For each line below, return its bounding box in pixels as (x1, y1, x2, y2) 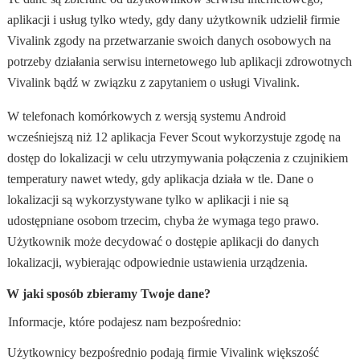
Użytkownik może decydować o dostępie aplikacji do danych (6, 235, 319, 249)
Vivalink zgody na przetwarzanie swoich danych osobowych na (6, 34, 331, 48)
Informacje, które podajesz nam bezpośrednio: (7, 315, 241, 329)
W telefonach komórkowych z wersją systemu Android (6, 109, 286, 124)
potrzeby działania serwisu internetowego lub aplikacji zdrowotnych (6, 55, 352, 69)
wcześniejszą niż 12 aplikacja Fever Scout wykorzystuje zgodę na (6, 130, 341, 145)
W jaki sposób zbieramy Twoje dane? (6, 287, 211, 301)
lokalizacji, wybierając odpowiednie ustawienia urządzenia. (6, 256, 308, 270)
